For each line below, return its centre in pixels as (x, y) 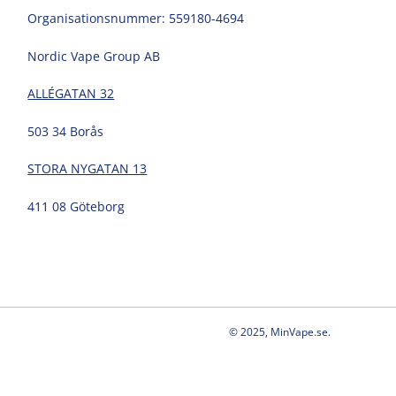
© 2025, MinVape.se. (280, 332)
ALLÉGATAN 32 (71, 94)
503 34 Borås (66, 131)
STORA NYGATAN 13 (88, 169)
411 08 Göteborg (76, 206)
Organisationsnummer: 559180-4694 (136, 19)
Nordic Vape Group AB (94, 56)
